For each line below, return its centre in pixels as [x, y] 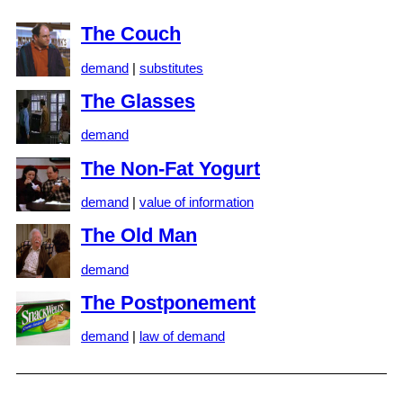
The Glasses [138, 101]
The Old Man [139, 236]
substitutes [171, 67]
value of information [197, 202]
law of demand [182, 336]
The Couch [131, 34]
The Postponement [168, 303]
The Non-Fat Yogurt [170, 168]
